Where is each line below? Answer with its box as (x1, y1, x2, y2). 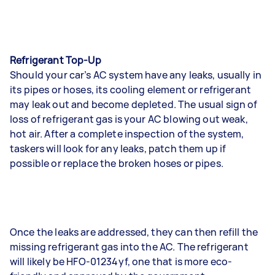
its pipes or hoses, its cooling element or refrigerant (10, 83, 252, 96)
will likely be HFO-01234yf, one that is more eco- (10, 255, 233, 268)
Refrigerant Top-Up (10, 53, 101, 67)
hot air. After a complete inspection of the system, (10, 127, 244, 141)
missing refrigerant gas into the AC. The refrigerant (10, 240, 249, 254)
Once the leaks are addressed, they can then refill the (10, 225, 258, 239)
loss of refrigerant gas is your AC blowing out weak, (10, 112, 248, 126)
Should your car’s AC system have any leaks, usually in (10, 68, 262, 82)
